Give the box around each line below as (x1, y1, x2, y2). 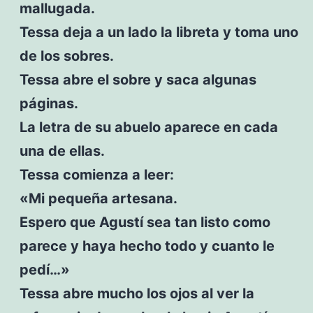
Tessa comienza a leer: (19, 166, 174, 183)
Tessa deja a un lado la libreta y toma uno (19, 23, 298, 41)
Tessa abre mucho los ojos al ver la (19, 284, 254, 302)
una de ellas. (19, 142, 105, 159)
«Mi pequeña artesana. (19, 189, 177, 207)
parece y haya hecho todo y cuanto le (19, 237, 275, 254)
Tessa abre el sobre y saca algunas (19, 71, 256, 88)
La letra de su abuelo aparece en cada (19, 118, 278, 136)
